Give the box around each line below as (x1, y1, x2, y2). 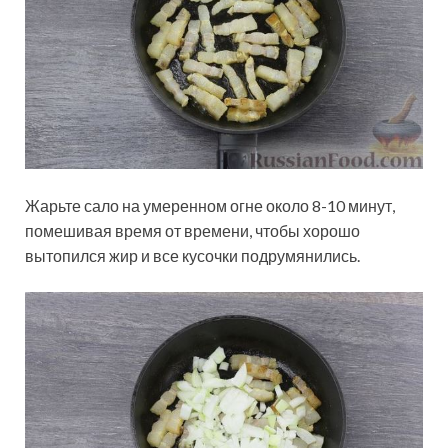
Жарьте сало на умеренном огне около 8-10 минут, (25, 196, 395, 216)
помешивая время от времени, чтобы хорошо (25, 221, 360, 241)
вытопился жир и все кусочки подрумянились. (25, 246, 360, 266)
